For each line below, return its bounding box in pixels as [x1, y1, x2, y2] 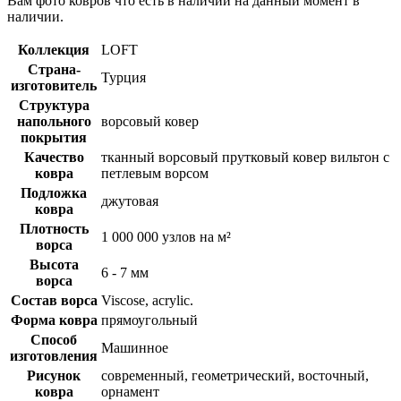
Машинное [101, 340, 168, 356]
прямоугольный [101, 312, 198, 328]
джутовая [101, 193, 158, 209]
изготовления [10, 348, 98, 364]
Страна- [27, 62, 81, 78]
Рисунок [27, 368, 81, 384]
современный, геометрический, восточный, [101, 368, 369, 384]
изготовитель [11, 78, 97, 94]
